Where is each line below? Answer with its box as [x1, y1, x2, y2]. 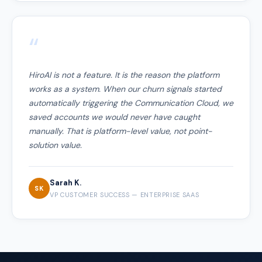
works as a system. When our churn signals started [29, 83, 222, 94]
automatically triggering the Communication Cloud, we [29, 97, 233, 108]
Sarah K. [50, 177, 81, 188]
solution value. [29, 139, 82, 150]
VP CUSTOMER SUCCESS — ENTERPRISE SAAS [50, 190, 199, 199]
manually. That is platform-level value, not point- [29, 125, 212, 136]
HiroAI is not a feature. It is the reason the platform [29, 69, 219, 80]
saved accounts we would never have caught [29, 111, 200, 122]
